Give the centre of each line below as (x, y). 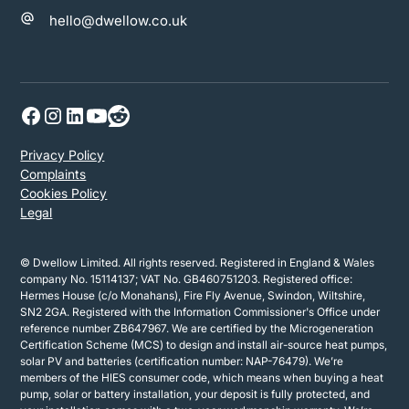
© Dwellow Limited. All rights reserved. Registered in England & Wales (198, 263)
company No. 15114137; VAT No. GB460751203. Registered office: (187, 279)
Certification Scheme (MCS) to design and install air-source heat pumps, (204, 345)
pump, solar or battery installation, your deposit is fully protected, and (195, 394)
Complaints (53, 174)
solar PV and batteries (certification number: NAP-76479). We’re (182, 362)
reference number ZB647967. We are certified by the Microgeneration (197, 329)
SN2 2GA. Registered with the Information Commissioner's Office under (200, 312)
